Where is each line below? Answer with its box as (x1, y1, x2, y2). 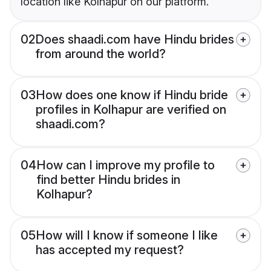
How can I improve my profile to (36, 158, 215, 173)
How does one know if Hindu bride (36, 88, 228, 103)
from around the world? (35, 47, 166, 62)
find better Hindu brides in (36, 172, 180, 188)
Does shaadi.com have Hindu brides (35, 32, 234, 47)
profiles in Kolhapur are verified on (36, 102, 226, 117)
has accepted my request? (36, 243, 184, 258)
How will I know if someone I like (36, 228, 218, 243)
